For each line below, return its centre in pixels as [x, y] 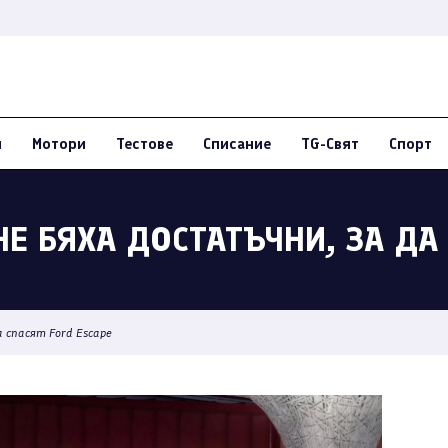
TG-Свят [330, 144]
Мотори [59, 144]
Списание [237, 144]
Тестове [144, 144]
